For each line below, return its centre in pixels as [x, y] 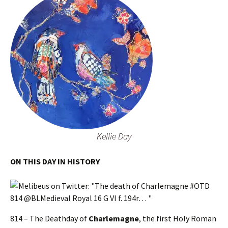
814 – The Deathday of [49, 218]
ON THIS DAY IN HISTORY [55, 161]
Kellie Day [114, 136]
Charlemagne [114, 218]
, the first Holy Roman [178, 218]
